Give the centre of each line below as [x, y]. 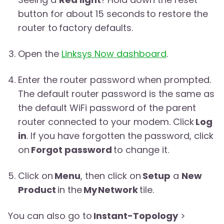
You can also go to [51, 216]
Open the [40, 54]
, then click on [111, 176]
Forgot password [71, 150]
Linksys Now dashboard [114, 54]
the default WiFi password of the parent [107, 108]
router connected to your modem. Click [107, 122]
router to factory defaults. [75, 28]
